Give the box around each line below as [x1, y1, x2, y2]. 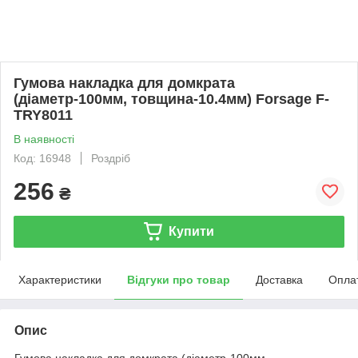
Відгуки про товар [127, 272, 230, 286]
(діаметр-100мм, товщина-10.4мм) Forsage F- [14, 90, 329, 107]
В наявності [14, 132, 74, 145]
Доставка [256, 272, 303, 286]
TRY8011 [14, 106, 73, 123]
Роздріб [91, 151, 130, 165]
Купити [168, 224, 214, 238]
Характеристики [18, 272, 101, 286]
